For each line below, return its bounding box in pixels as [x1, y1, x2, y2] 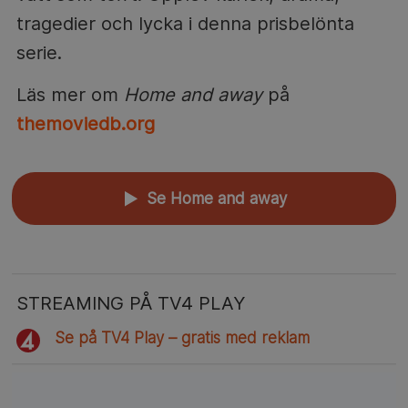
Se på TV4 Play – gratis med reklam [55, 328, 311, 347]
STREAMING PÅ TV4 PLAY [15, 291, 245, 314]
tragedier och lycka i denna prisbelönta [15, 12, 354, 35]
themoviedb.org [15, 112, 155, 135]
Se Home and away [141, 189, 287, 208]
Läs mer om [15, 83, 124, 106]
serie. [15, 41, 62, 64]
